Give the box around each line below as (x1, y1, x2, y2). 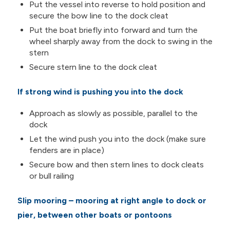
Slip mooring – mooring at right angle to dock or (17, 195, 206, 205)
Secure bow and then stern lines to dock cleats (29, 159, 204, 169)
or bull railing (29, 170, 74, 181)
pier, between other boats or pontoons (17, 209, 172, 220)
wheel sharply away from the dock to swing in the (29, 36, 213, 47)
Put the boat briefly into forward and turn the (29, 25, 198, 35)
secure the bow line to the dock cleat (29, 11, 168, 21)
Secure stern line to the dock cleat (29, 62, 157, 72)
